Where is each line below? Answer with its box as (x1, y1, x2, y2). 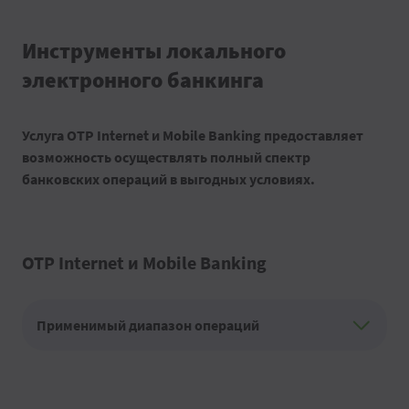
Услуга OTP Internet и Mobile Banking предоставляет (22, 126, 363, 144)
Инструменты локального (22, 37, 286, 65)
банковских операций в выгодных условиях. (22, 170, 315, 188)
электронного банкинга (22, 66, 264, 94)
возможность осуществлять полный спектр (22, 148, 310, 166)
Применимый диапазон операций (37, 316, 259, 334)
